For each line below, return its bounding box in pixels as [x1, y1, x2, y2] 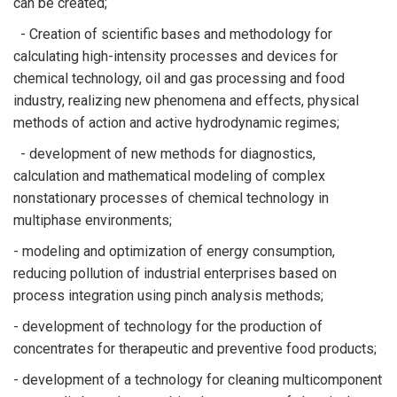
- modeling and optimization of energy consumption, [13, 243, 335, 260]
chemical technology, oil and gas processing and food [13, 70, 345, 87]
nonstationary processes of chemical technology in [13, 190, 329, 206]
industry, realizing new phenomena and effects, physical [13, 92, 359, 109]
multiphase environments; [13, 212, 172, 229]
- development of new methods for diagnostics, [13, 145, 315, 162]
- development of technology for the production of [13, 318, 323, 335]
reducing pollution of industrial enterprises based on [13, 265, 337, 282]
